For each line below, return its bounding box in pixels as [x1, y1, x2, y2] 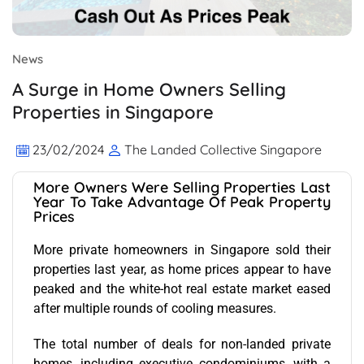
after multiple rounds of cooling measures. [33, 300, 276, 316]
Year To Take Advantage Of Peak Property [33, 192, 331, 211]
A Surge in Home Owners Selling [12, 77, 286, 101]
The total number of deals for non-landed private [33, 336, 331, 352]
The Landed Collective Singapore [124, 141, 322, 158]
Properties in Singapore [12, 100, 214, 123]
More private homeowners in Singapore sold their [33, 241, 331, 258]
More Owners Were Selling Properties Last [33, 177, 331, 197]
